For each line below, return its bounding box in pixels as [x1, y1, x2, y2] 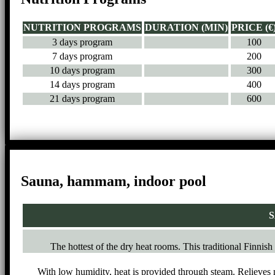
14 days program [50, 79, 115, 90]
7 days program [52, 50, 112, 61]
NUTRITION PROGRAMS [23, 21, 141, 33]
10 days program [50, 64, 115, 76]
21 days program [50, 93, 115, 104]
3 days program [52, 36, 112, 47]
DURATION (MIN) [145, 21, 228, 33]
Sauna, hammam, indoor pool [21, 172, 206, 189]
